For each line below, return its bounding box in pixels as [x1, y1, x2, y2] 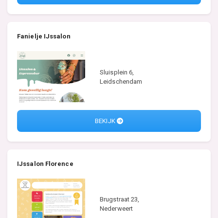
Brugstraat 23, [100, 196, 140, 203]
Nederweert [100, 205, 133, 213]
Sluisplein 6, [100, 68, 134, 76]
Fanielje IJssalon [17, 33, 71, 40]
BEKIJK [95, 117, 117, 125]
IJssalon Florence [17, 160, 73, 167]
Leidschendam [100, 77, 143, 85]
